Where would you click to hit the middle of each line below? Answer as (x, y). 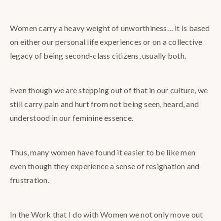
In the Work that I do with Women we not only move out (107, 215)
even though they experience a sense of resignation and (105, 166)
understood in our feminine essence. (72, 118)
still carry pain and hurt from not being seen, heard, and (105, 104)
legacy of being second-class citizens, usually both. (98, 56)
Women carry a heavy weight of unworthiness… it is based (110, 28)
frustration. (30, 180)
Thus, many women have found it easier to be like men (103, 152)
